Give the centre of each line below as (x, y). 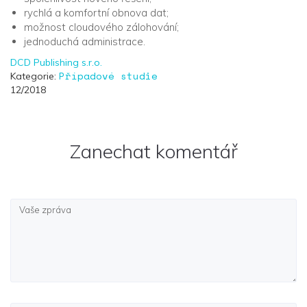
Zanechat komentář (153, 151)
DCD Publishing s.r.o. (56, 62)
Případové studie (108, 76)
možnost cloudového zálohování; (101, 27)
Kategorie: (35, 76)
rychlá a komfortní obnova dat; (96, 13)
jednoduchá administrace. (85, 41)
